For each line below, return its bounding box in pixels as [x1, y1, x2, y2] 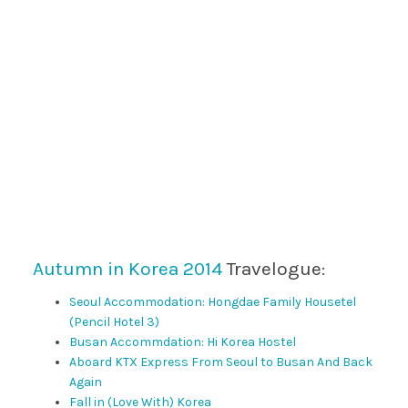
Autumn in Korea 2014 [32, 258, 222, 280]
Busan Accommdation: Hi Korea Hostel [68, 333, 296, 350]
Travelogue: [221, 258, 325, 280]
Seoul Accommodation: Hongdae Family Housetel [68, 293, 356, 310]
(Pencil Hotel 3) [68, 313, 159, 330]
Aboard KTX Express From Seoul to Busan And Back [68, 353, 372, 370]
